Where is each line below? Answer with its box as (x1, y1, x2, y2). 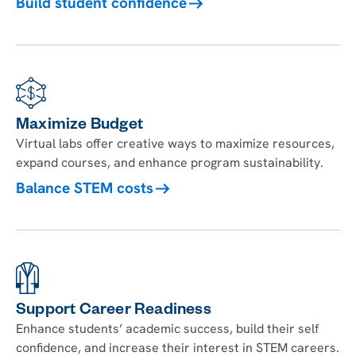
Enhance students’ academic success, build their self (16, 319, 319, 337)
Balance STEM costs (16, 177, 153, 198)
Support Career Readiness (16, 302, 211, 320)
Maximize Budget (16, 117, 143, 135)
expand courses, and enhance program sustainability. (16, 153, 323, 171)
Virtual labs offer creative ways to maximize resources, (16, 134, 335, 152)
